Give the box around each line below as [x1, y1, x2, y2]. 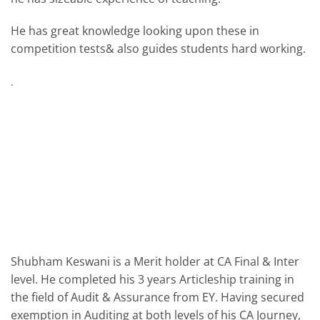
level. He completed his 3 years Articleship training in [11, 271, 294, 287]
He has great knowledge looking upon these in [11, 23, 259, 39]
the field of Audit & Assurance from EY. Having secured [11, 289, 304, 305]
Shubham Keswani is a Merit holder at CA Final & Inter [11, 253, 299, 269]
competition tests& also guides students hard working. [11, 41, 306, 57]
